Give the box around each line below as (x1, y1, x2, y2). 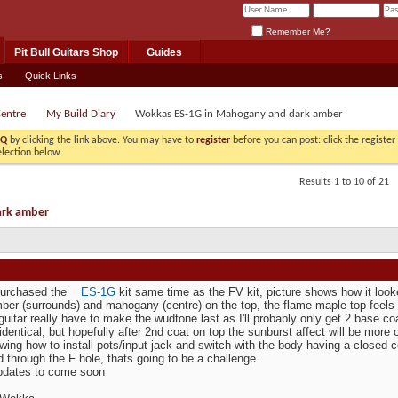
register (196, 135, 230, 146)
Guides (147, 46, 182, 59)
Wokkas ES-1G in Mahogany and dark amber (135, 108, 343, 120)
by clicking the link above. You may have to (7, 135, 196, 146)
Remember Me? (263, 26, 330, 36)
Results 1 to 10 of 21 (299, 177, 389, 187)
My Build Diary (46, 108, 115, 120)
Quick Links (25, 70, 76, 81)
